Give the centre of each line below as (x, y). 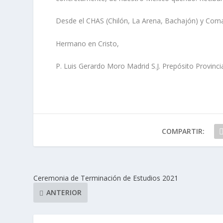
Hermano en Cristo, (87, 43)
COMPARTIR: (183, 131)
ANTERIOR (64, 193)
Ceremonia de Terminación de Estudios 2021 (106, 178)
